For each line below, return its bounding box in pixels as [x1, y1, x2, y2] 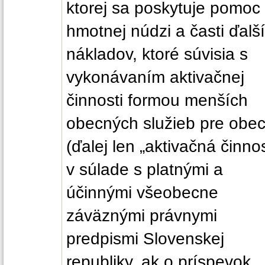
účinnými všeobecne [66, 183, 218, 202]
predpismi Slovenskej [66, 229, 224, 248]
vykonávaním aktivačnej [66, 67, 244, 86]
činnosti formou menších [66, 91, 248, 109]
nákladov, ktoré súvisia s [66, 44, 248, 63]
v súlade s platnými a [66, 160, 223, 179]
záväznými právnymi [66, 206, 217, 225]
